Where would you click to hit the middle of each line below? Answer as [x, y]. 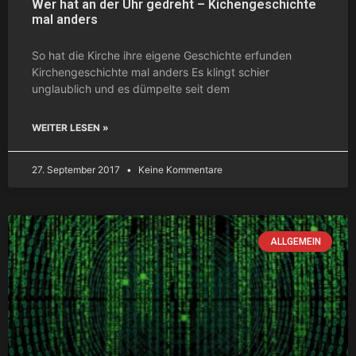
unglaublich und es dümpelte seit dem [131, 88]
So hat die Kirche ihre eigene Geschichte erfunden [162, 55]
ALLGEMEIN [295, 241]
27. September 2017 [77, 169]
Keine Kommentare [179, 169]
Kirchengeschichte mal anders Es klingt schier [151, 72]
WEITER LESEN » [70, 127]
